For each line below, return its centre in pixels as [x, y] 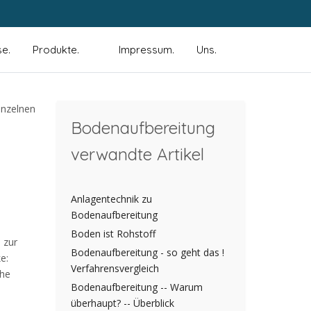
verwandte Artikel [137, 154]
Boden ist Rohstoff [113, 234]
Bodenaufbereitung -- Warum [137, 287]
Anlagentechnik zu [111, 199]
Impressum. [146, 49]
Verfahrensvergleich [115, 269]
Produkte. [56, 49]
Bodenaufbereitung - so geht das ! [148, 253]
